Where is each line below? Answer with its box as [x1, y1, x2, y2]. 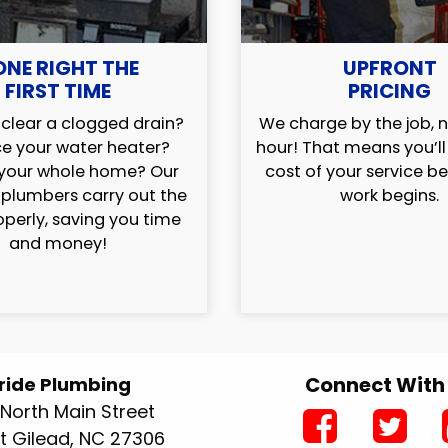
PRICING [348, 77, 432, 106]
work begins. [340, 184, 440, 208]
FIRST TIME [5, 77, 112, 106]
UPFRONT [342, 54, 437, 83]
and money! [9, 232, 108, 256]
